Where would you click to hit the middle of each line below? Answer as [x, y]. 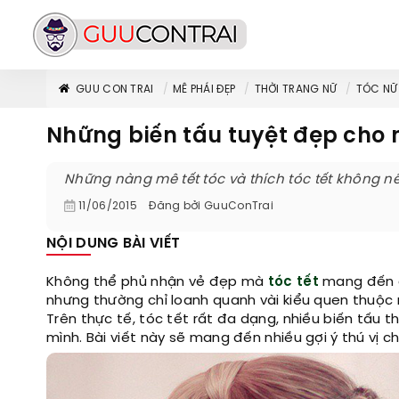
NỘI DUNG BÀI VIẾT [114, 244]
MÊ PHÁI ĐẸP [204, 90]
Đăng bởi [175, 206]
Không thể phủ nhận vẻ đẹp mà [157, 282]
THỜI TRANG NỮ [296, 90]
